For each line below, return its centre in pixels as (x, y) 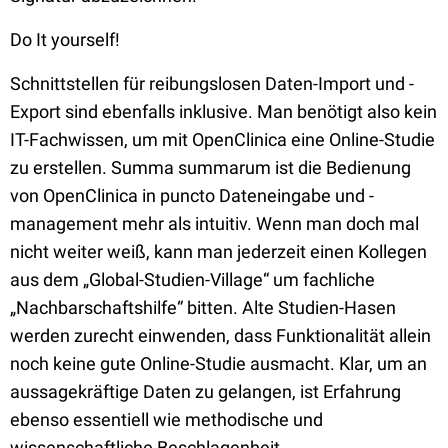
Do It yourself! (65, 39)
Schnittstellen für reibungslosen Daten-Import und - (212, 83)
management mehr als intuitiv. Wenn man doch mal (214, 223)
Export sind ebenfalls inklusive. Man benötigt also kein (223, 111)
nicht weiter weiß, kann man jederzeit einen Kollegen (218, 251)
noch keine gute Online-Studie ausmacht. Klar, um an (218, 363)
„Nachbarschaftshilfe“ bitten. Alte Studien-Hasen (203, 307)
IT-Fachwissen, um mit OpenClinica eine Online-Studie (222, 139)
